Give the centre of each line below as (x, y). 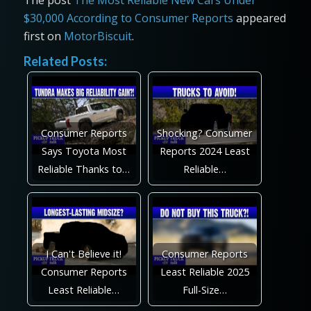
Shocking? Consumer (205, 133)
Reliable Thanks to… (84, 169)
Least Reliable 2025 (204, 271)
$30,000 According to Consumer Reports (128, 18)
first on (43, 36)
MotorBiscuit (98, 36)
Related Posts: (65, 61)
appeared (259, 18)
